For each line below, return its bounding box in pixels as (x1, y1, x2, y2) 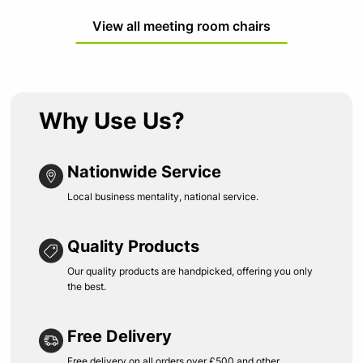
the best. (67, 280, 107, 293)
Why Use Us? (39, 107, 186, 135)
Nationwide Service (67, 162, 222, 181)
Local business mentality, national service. (67, 190, 259, 203)
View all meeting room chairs (92, 18, 271, 34)
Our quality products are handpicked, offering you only (67, 265, 314, 277)
